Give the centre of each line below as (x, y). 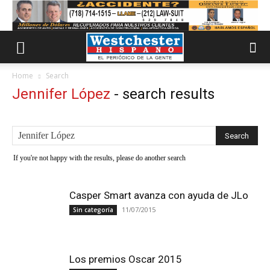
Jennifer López (61, 94)
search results (168, 94)
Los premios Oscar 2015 (126, 259)
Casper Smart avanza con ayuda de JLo (159, 195)
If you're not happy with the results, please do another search (99, 158)
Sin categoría (93, 210)
